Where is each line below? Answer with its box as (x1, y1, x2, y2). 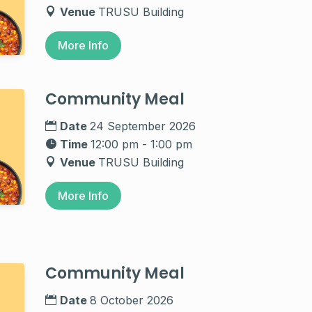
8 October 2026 (90, 293, 174, 308)
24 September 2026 (90, 118, 196, 133)
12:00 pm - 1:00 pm (91, 136, 193, 151)
